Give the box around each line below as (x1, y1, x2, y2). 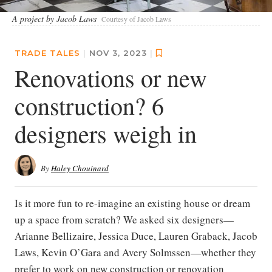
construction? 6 (15, 89, 164, 122)
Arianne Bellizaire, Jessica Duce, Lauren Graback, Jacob (15, 229, 257, 243)
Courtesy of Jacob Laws (101, 14, 171, 24)
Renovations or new (15, 61, 207, 94)
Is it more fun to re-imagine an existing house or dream (15, 196, 250, 211)
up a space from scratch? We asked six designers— (15, 212, 234, 227)
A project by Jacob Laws (12, 13, 97, 25)
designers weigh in (15, 117, 197, 150)
